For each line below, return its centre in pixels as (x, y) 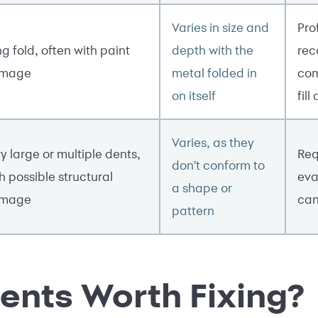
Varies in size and (220, 27)
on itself (194, 95)
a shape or (202, 187)
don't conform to (218, 165)
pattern (193, 210)
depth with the (213, 50)
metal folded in (214, 72)
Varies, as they (213, 142)
